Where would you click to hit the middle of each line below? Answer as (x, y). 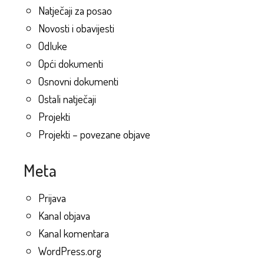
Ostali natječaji (67, 99)
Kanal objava (64, 215)
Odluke (53, 46)
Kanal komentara (74, 233)
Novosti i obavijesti (76, 28)
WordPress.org (70, 250)
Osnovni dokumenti (78, 81)
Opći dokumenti (71, 64)
